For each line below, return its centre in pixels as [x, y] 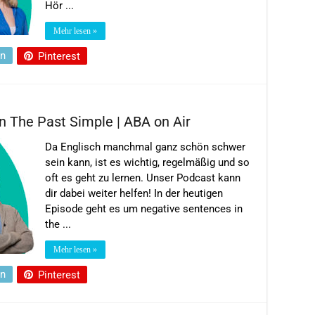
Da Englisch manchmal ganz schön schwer [145, 147]
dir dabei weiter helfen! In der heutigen [134, 193]
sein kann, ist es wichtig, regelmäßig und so [147, 162]
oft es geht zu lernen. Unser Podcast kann [143, 178]
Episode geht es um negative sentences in [144, 208]
